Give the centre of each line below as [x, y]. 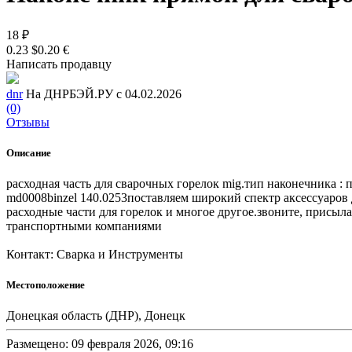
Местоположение [46, 285]
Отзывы [28, 122]
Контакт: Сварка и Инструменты [95, 255]
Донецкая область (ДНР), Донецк [96, 316]
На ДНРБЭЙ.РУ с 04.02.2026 [104, 93]
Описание [29, 152]
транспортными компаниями [84, 226]
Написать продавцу [59, 64]
